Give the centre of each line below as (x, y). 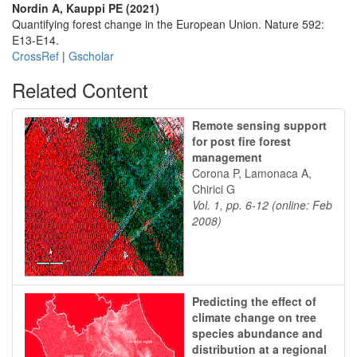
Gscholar (91, 56)
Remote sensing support (259, 125)
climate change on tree (254, 317)
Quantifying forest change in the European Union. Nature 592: (168, 24)
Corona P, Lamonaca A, (252, 173)
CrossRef (35, 56)
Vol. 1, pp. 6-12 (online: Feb (262, 205)
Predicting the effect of (254, 301)
